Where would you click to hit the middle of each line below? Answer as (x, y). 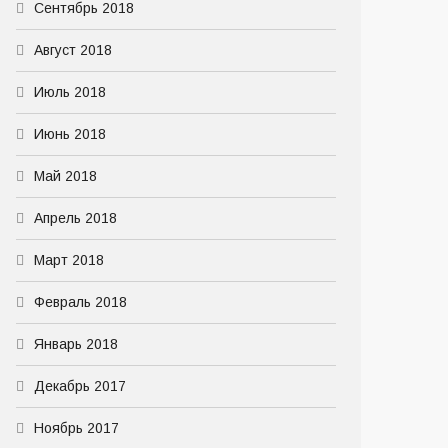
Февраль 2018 (80, 302)
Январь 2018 (76, 344)
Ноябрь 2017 (76, 428)
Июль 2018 (70, 92)
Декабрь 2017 (80, 386)
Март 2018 (69, 260)
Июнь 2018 (70, 134)
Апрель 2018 (75, 218)
